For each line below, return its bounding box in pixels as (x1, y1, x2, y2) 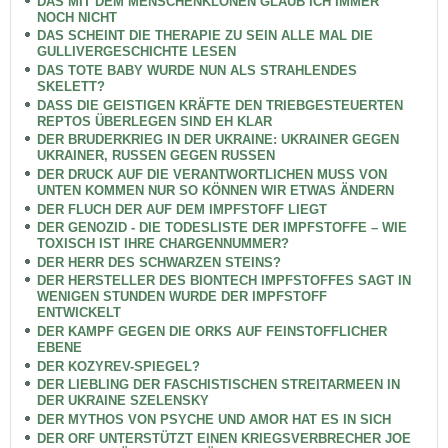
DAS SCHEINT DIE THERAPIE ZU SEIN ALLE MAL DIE (36, 28, 373, 44)
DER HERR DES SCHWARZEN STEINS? (36, 254, 281, 270)
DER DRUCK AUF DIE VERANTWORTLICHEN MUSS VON (36, 166, 387, 182)
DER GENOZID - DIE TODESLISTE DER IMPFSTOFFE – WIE (36, 220, 407, 236)
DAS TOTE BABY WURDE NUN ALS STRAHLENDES (36, 63, 357, 78)
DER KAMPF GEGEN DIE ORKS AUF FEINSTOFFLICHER (36, 324, 387, 340)
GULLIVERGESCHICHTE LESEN (36, 44, 236, 60)
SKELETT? (36, 79, 105, 94)
